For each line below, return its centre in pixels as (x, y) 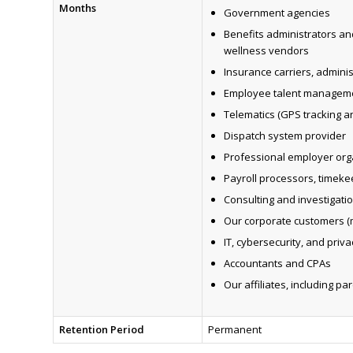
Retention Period (101, 330)
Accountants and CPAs (277, 264)
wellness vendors (266, 51)
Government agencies (277, 13)
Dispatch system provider (284, 136)
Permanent (234, 330)
